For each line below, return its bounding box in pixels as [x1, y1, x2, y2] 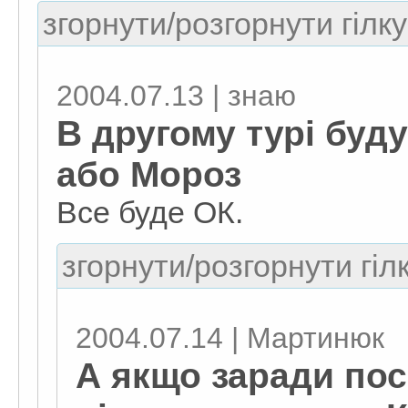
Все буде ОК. [56, 195, 243, 229]
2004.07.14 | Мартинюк [76, 321, 384, 354]
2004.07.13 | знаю [56, 79, 296, 112]
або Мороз [56, 154, 241, 194]
